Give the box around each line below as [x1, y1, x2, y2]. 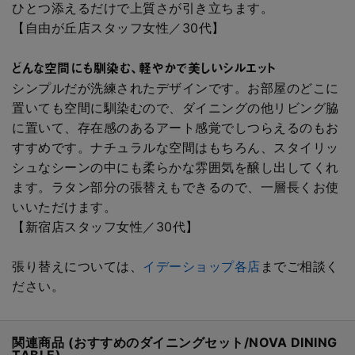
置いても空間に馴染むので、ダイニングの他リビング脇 [12, 99, 339, 116]
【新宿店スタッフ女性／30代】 [12, 218, 199, 235]
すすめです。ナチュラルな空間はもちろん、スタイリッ [12, 139, 339, 155]
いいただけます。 [12, 198, 116, 215]
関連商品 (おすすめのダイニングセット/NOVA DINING [12, 334, 338, 350]
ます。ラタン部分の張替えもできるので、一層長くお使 [12, 178, 339, 195]
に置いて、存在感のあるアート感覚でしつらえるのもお [12, 119, 339, 136]
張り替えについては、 [12, 258, 143, 274]
